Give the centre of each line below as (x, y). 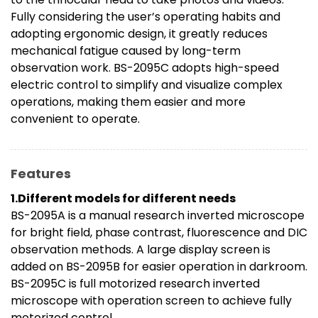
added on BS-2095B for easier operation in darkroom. (159, 267)
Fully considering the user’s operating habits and (146, 17)
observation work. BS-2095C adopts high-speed (145, 68)
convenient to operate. (75, 119)
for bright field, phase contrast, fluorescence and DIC (159, 233)
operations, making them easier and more (128, 102)
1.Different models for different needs (123, 199)
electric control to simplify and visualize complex (147, 85)
